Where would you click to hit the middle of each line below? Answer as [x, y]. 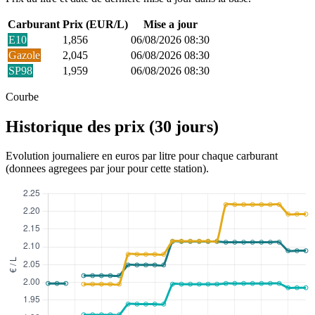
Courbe [22, 96]
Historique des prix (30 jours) [112, 126]
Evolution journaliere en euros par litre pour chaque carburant [142, 156]
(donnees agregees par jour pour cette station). [107, 169]
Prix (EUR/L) [95, 24]
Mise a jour [170, 24]
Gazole [24, 55]
